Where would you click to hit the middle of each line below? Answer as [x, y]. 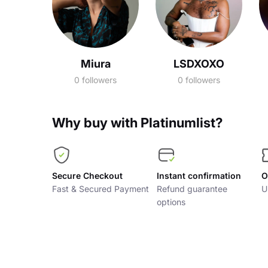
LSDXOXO [199, 64]
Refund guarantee [192, 189]
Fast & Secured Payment [100, 189]
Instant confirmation [199, 176]
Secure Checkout [87, 176]
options [171, 202]
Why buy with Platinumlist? [137, 123]
